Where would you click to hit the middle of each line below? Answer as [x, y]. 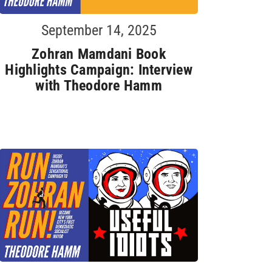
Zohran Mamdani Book [99, 54]
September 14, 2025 [99, 30]
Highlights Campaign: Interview [99, 70]
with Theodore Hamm [99, 85]
